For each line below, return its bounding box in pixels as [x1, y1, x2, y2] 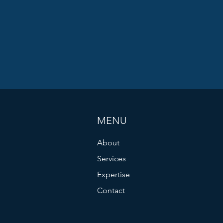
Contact [97, 186, 125, 195]
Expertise [97, 170, 130, 179]
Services [97, 154, 126, 163]
